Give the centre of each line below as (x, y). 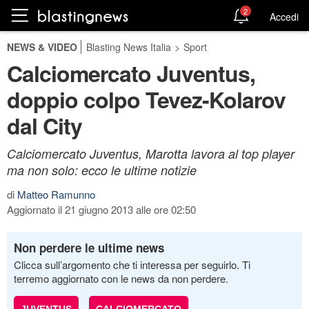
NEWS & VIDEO (42, 47)
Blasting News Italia (129, 47)
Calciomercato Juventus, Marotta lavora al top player (151, 153)
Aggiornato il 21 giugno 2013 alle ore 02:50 (101, 209)
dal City (44, 126)
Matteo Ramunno (56, 194)
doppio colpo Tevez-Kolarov (146, 99)
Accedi (284, 16)
